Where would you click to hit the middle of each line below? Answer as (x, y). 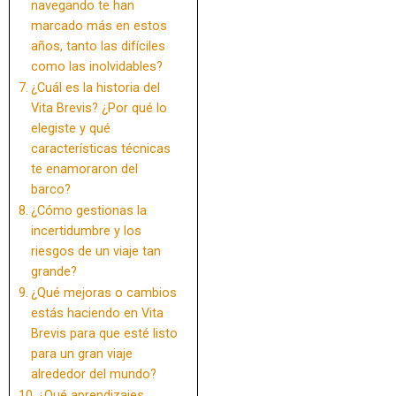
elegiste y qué (70, 129)
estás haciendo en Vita (97, 314)
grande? (53, 272)
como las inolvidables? (96, 67)
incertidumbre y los (86, 232)
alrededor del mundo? (93, 375)
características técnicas (100, 149)
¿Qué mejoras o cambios (103, 293)
